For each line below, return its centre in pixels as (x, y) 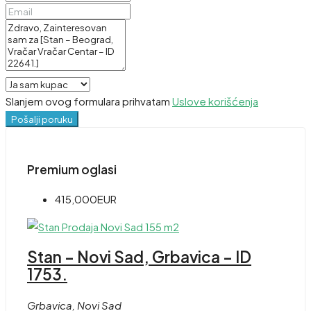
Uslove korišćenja (215, 101)
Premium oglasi (72, 169)
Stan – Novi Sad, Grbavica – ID (139, 257)
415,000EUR (86, 199)
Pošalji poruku (42, 119)
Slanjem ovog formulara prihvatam (89, 101)
